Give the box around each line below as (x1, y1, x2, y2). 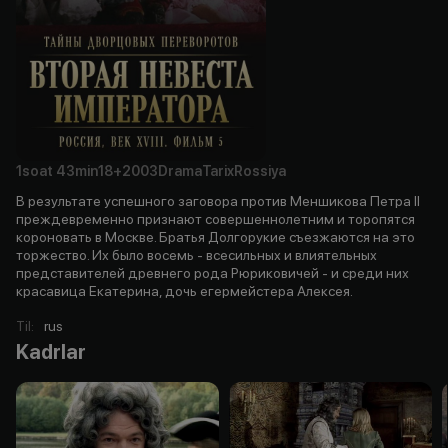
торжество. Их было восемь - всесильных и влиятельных (16, 246, 377, 263)
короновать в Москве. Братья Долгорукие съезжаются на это (16, 228, 415, 245)
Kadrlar (16, 339, 86, 364)
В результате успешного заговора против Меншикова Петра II (16, 192, 420, 209)
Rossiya (234, 162, 286, 179)
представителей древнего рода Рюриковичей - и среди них (16, 264, 409, 281)
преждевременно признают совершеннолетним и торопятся (16, 210, 415, 227)
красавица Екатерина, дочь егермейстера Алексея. (16, 282, 353, 299)
